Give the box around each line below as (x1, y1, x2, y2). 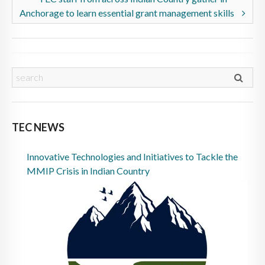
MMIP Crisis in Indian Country (27, 164, 150, 176)
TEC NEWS (12, 120, 64, 134)
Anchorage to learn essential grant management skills (20, 7, 236, 18)
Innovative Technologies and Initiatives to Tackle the (27, 150, 238, 162)
